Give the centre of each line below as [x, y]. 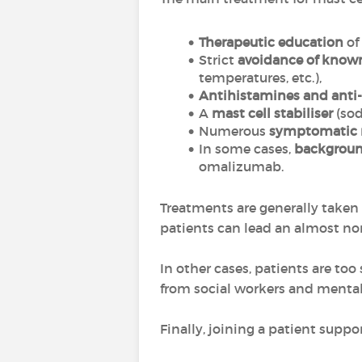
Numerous [234, 131]
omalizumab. [241, 166]
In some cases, [246, 149]
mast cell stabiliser [272, 113]
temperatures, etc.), [260, 78]
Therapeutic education [272, 42]
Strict [218, 60]
